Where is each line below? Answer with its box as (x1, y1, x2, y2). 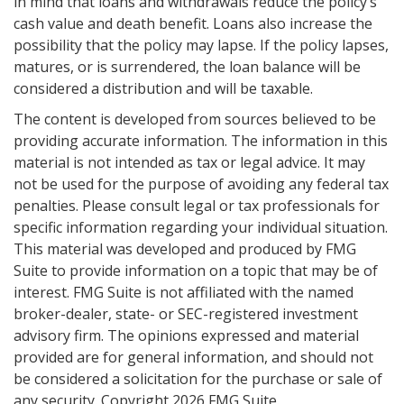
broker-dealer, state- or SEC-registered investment (14, 303, 358, 324)
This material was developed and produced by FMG (14, 238, 356, 259)
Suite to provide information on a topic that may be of (14, 260, 378, 280)
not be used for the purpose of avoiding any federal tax (14, 173, 389, 194)
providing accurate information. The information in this (14, 130, 388, 151)
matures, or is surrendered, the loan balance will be (14, 56, 361, 77)
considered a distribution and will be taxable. (14, 78, 313, 98)
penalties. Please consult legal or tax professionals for (14, 195, 380, 216)
